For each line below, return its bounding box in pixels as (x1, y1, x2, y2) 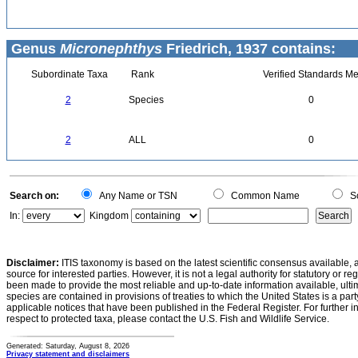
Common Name (226, 190, 300, 201)
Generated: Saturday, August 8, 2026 (6, 342, 129, 350)
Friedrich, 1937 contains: (162, 41, 336, 57)
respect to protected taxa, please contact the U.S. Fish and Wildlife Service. (6, 313, 329, 324)
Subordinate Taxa (28, 69, 108, 80)
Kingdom (89, 210, 129, 221)
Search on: (10, 190, 59, 201)
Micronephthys (60, 41, 162, 57)
